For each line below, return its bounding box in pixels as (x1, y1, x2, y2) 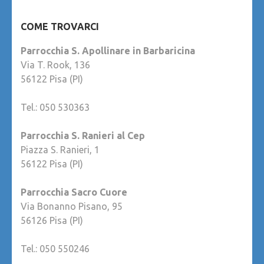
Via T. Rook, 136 (21, 60, 90, 71)
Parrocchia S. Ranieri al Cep (21, 130, 145, 141)
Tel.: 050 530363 (21, 102, 90, 113)
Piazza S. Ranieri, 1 (21, 144, 100, 156)
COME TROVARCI (21, 21, 99, 32)
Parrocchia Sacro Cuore (21, 187, 127, 198)
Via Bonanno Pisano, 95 (21, 201, 123, 212)
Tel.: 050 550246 (21, 243, 90, 255)
